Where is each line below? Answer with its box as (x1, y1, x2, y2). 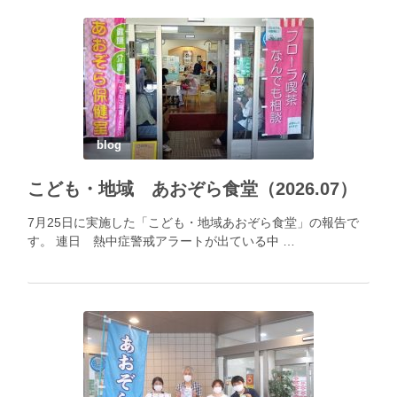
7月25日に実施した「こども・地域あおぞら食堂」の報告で (27, 214, 359, 230)
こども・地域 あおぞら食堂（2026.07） (27, 178, 357, 198)
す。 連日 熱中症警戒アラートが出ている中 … (27, 233, 295, 248)
